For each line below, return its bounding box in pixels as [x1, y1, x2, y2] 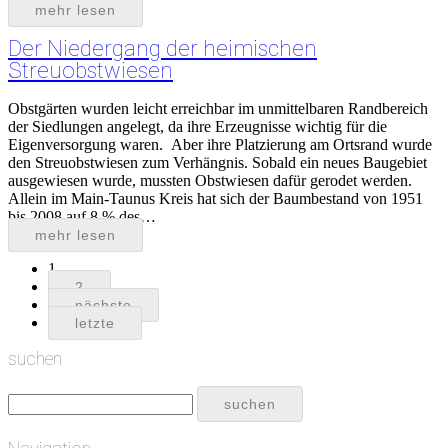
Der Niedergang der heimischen [8, 35, 317, 61]
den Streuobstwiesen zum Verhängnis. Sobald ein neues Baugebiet [8, 153, 427, 171]
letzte [75, 314, 115, 331]
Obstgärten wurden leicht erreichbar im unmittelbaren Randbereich [8, 99, 428, 117]
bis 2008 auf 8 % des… [8, 207, 156, 225]
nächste [75, 296, 132, 313]
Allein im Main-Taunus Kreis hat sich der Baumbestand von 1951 [8, 189, 423, 207]
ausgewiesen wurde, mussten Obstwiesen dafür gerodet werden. [8, 171, 412, 189]
